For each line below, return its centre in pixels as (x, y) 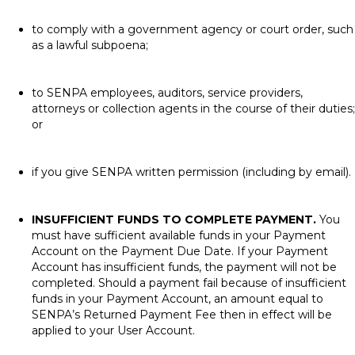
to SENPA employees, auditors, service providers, (167, 93)
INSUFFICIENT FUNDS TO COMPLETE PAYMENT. (174, 219)
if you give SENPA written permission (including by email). (191, 172)
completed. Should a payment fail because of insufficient (189, 283)
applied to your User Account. (113, 330)
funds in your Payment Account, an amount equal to (177, 299)
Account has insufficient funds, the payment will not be (184, 267)
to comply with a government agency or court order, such (193, 29)
